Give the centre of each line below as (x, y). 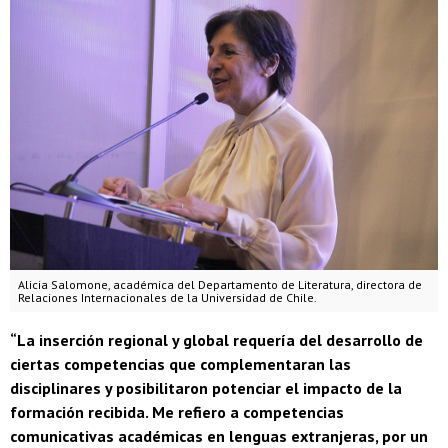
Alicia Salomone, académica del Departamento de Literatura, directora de (220, 284)
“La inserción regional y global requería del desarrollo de (216, 339)
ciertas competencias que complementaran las (180, 363)
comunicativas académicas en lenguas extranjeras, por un (219, 435)
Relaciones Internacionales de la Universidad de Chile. (167, 297)
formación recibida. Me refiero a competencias (177, 411)
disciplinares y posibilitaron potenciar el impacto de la (206, 387)
